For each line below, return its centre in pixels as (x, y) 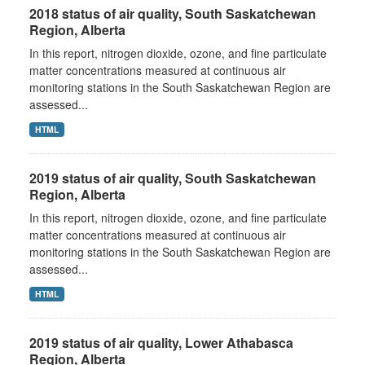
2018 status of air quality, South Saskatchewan (173, 13)
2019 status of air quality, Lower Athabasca (161, 343)
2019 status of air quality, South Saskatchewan (173, 178)
